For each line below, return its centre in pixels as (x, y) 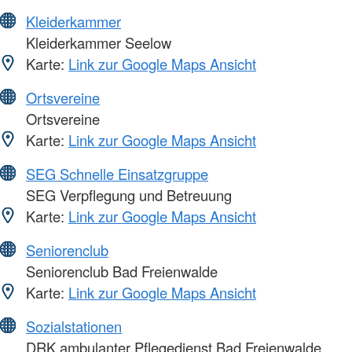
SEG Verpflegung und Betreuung (127, 194)
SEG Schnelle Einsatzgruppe (117, 173)
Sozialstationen (74, 326)
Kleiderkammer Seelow (97, 42)
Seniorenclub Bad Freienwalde (120, 271)
